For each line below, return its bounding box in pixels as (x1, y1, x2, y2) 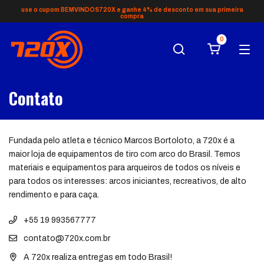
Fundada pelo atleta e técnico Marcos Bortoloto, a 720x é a (9, 136, 235, 145)
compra (120, 13, 144, 19)
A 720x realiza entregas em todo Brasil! (22, 252, 172, 262)
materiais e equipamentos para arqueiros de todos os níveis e (9, 163, 240, 172)
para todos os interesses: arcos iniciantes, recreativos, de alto (9, 177, 246, 186)
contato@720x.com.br (24, 234, 110, 243)
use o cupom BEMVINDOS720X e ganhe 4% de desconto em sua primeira (21, 6, 243, 13)
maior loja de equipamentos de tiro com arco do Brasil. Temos (9, 150, 240, 159)
